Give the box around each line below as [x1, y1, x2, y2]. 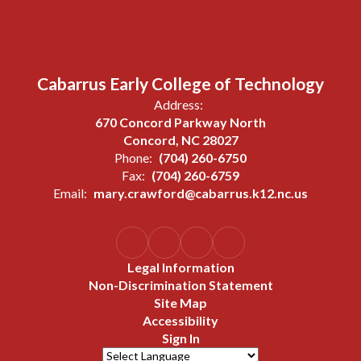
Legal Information [127, 259, 234, 275]
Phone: [114, 149, 152, 165]
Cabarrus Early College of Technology [37, 73, 324, 93]
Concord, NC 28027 [122, 131, 239, 147]
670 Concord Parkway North [95, 114, 266, 130]
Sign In [161, 330, 200, 346]
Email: [53, 185, 87, 201]
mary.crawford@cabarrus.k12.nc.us [93, 185, 308, 201]
